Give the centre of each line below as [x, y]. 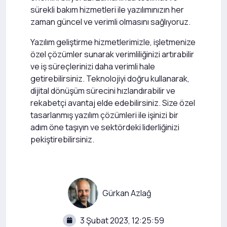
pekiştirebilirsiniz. [62, 139]
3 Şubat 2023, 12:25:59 [122, 220]
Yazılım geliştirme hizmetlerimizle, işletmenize [113, 42]
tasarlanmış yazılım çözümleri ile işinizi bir [104, 115]
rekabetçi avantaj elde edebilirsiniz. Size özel [113, 103]
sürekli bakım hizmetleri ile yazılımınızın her [107, 10]
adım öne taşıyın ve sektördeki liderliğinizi [105, 127]
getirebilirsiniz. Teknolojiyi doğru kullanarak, [110, 79]
